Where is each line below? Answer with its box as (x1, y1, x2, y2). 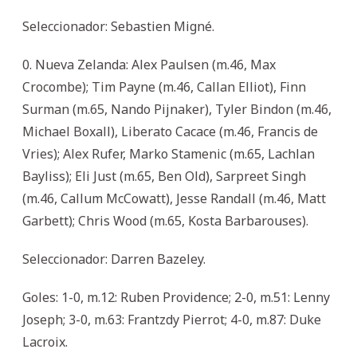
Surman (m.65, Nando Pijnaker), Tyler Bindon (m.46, (22, 100, 331, 118)
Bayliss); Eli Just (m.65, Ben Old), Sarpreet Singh (22, 167, 306, 185)
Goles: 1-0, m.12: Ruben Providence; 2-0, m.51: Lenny (22, 288, 330, 306)
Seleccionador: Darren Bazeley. (22, 249, 206, 268)
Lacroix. (22, 332, 68, 351)
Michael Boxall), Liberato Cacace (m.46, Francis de (22, 122, 318, 140)
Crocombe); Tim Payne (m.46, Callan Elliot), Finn (22, 77, 306, 96)
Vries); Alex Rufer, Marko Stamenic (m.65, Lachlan (22, 144, 315, 163)
